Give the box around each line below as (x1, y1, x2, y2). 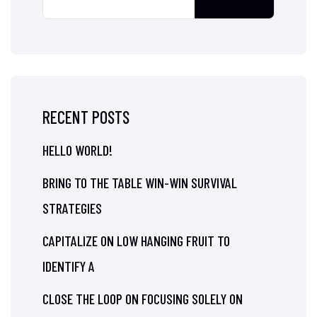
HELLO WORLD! (42, 142, 113, 158)
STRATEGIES (42, 200, 102, 217)
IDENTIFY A (42, 258, 95, 275)
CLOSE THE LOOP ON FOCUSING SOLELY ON (42, 290, 243, 307)
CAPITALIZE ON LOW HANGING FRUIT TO (42, 232, 230, 249)
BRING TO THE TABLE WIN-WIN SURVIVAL (42, 174, 237, 191)
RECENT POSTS (42, 107, 129, 127)
